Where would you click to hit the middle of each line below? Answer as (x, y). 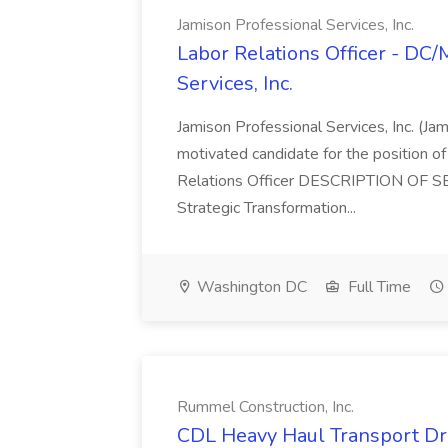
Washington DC (250, 287)
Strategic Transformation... (266, 208)
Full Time (377, 287)
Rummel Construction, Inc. (265, 407)
